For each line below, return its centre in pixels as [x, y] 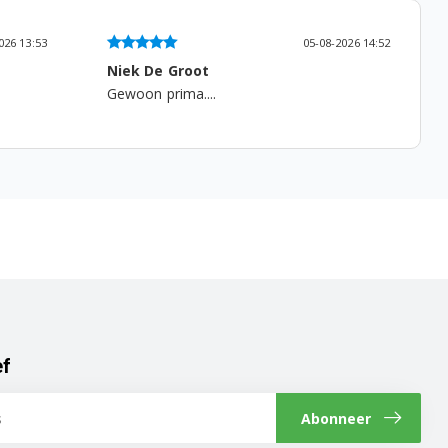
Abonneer [336, 418]
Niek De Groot [158, 70]
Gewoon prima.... [161, 93]
